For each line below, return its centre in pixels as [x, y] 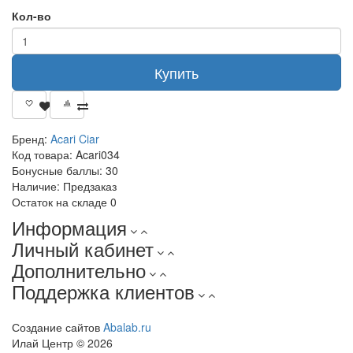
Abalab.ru [127, 327]
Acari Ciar [75, 139]
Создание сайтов [58, 327]
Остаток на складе [59, 202]
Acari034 [96, 155]
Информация [69, 228]
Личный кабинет [83, 249]
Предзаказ [88, 186]
